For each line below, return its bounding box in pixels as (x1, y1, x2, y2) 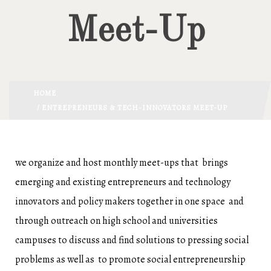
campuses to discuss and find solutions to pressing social (15, 233, 249, 247)
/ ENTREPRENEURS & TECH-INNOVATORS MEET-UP (33, 103, 227, 113)
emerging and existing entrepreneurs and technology (15, 175, 230, 189)
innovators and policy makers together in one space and (15, 195, 244, 209)
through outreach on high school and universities (15, 214, 218, 228)
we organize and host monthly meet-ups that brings (15, 156, 228, 170)
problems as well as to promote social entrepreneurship (15, 253, 246, 267)
